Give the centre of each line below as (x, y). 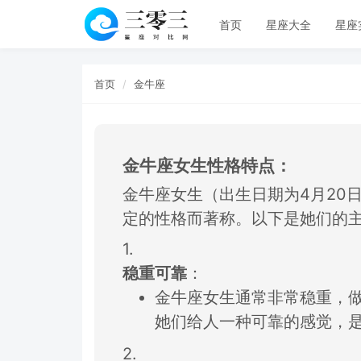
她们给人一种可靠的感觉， (251, 322)
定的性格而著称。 (187, 218)
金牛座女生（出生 (187, 194)
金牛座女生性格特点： (207, 166)
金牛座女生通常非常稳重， (251, 297)
